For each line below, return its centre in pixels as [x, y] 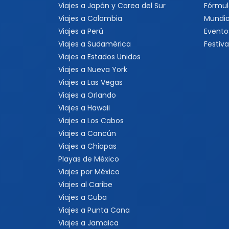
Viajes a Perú [81, 31]
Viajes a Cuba [83, 197]
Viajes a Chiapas [87, 146]
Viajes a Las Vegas [90, 82]
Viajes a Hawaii [84, 108]
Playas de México [89, 159]
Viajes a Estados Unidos [99, 57]
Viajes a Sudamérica [95, 44]
